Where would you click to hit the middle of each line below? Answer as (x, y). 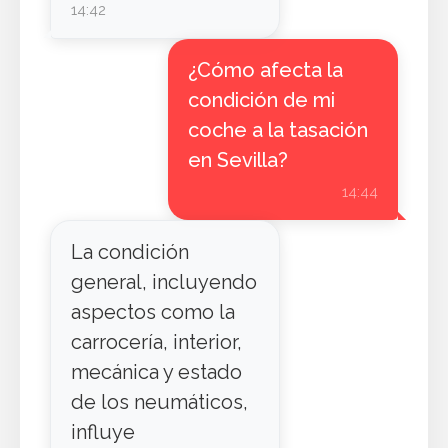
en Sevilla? (237, 160)
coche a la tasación (277, 130)
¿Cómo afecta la (265, 70)
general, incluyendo (164, 282)
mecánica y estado (156, 372)
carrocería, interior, (156, 342)
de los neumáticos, (159, 402)
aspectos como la (153, 312)
